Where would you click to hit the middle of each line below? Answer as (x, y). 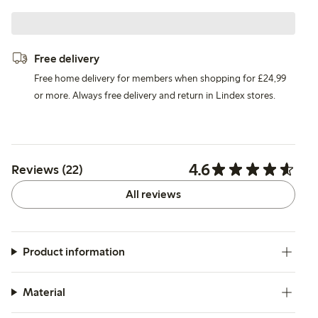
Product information (73, 251)
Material (44, 292)
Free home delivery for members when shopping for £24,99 (160, 78)
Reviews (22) (47, 169)
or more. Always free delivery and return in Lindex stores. (155, 95)
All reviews (153, 194)
